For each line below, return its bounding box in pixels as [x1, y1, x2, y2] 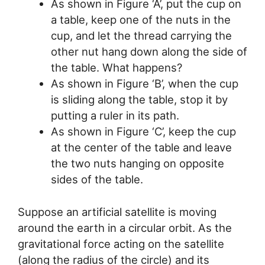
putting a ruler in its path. [50, 108, 179, 122]
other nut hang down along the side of [50, 44, 247, 58]
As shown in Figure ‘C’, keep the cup [50, 124, 236, 138]
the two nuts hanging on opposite [50, 156, 224, 170]
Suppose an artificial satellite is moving [18, 205, 216, 218]
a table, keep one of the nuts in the [50, 12, 231, 26]
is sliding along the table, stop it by [50, 92, 228, 106]
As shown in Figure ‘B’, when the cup [50, 76, 238, 90]
